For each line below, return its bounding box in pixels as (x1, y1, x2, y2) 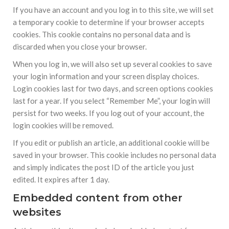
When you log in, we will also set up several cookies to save (13, 59, 212, 68)
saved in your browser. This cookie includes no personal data (13, 150, 216, 159)
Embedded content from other (13, 192, 182, 204)
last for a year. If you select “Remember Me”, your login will (13, 96, 210, 105)
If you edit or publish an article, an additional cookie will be (13, 138, 210, 147)
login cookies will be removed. (13, 121, 113, 130)
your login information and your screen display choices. (13, 72, 199, 81)
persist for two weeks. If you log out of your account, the (13, 108, 204, 118)
